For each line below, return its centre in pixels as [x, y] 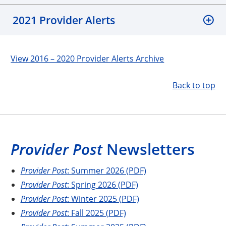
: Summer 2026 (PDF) [106, 170]
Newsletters [149, 149]
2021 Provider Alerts [64, 20]
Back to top [194, 85]
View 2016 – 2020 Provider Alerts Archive [88, 58]
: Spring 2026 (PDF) [102, 184]
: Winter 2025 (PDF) [103, 198]
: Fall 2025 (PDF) [96, 212]
